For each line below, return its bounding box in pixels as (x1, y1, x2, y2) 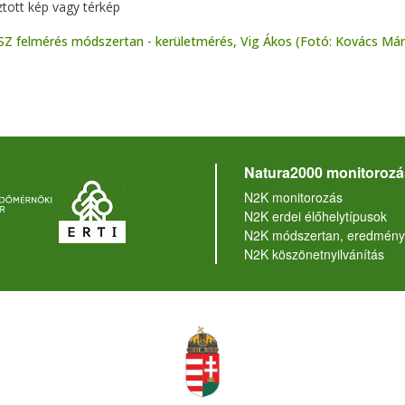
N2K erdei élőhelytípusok (243, 207, 387, 226)
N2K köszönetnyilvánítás (243, 245, 384, 264)
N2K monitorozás (243, 188, 343, 207)
